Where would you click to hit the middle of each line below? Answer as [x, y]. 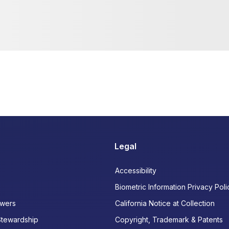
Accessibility [136, 170]
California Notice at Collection [165, 203]
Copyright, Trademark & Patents [169, 220]
